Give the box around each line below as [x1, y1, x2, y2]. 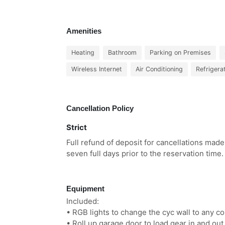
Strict [66, 123, 87, 132]
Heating [71, 49, 94, 56]
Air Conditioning [135, 65, 183, 73]
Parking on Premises [150, 49, 211, 56]
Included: [66, 196, 99, 206]
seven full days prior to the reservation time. [66, 149, 223, 158]
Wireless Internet [71, 65, 122, 73]
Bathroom [107, 49, 137, 56]
